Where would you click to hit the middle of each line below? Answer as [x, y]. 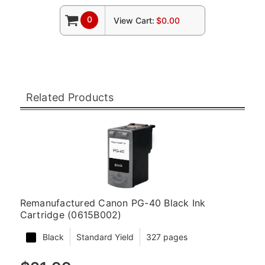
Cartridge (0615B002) [71, 214]
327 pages [167, 237]
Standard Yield [105, 237]
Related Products [70, 97]
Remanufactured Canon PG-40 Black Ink [113, 203]
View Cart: [134, 20]
